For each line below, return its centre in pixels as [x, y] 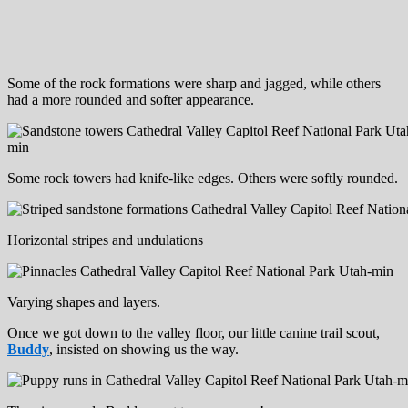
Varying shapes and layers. [84, 301]
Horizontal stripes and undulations [105, 240]
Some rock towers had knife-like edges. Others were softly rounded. [203, 178]
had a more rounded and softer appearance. [131, 99]
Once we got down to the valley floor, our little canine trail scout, [194, 332]
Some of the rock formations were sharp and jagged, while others [194, 83]
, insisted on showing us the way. [144, 349]
